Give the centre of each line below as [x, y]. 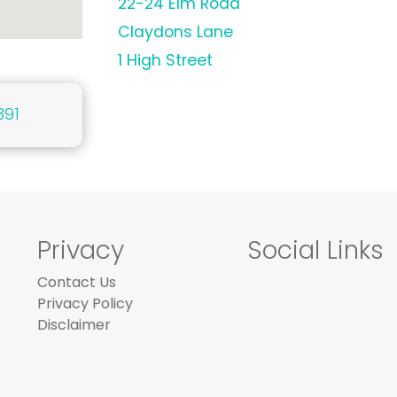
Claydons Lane [175, 32]
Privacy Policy [85, 304]
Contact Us [77, 282]
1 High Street [165, 60]
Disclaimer [74, 325]
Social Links [315, 250]
